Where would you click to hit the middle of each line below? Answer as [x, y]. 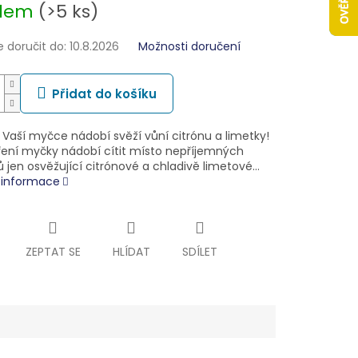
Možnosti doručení [189, 47]
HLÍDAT [131, 252]
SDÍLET [199, 252]
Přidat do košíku [104, 94]
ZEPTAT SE [53, 252]
